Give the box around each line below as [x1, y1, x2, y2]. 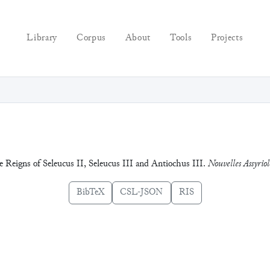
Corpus [76, 31, 106, 45]
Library [27, 31, 57, 45]
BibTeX [76, 186, 104, 199]
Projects [211, 31, 243, 45]
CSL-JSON [119, 186, 163, 199]
